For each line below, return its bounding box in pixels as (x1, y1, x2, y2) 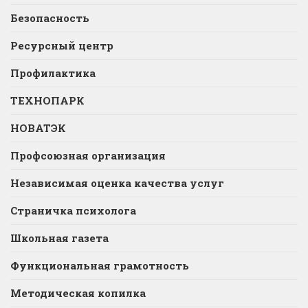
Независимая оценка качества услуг (10, 176, 224, 190)
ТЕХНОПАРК (10, 93, 85, 108)
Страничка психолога (10, 203, 136, 218)
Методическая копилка (10, 286, 146, 300)
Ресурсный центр (10, 38, 113, 53)
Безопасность (10, 11, 89, 25)
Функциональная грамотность (10, 258, 189, 273)
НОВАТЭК (10, 121, 66, 135)
